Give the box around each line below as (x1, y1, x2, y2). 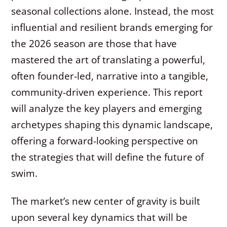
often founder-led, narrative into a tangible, (11, 68, 209, 83)
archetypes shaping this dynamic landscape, (11, 117, 213, 131)
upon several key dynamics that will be (11, 210, 188, 224)
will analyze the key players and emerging (11, 101, 202, 115)
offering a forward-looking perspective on (11, 133, 199, 147)
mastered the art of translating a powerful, (11, 52, 206, 66)
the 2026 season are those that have (11, 36, 177, 50)
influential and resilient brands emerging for (11, 20, 213, 34)
